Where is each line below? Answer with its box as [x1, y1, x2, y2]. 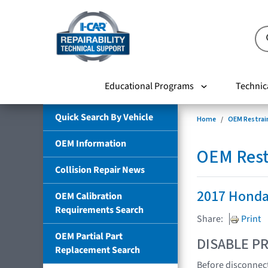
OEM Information [55, 136, 126, 150]
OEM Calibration [55, 189, 122, 203]
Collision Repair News [55, 163, 145, 176]
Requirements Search [55, 203, 144, 217]
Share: [197, 212, 223, 226]
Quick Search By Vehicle [55, 110, 153, 124]
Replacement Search [55, 243, 140, 257]
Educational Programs [104, 79, 194, 93]
